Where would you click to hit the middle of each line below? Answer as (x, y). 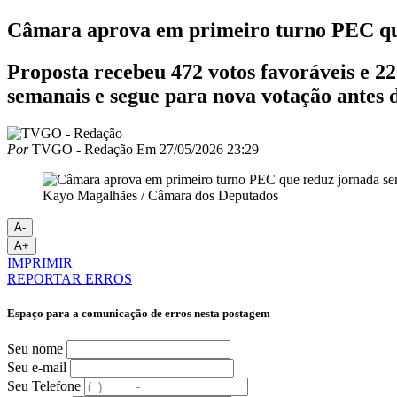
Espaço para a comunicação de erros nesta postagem (139, 313)
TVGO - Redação (81, 149)
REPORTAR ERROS (70, 278)
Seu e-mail (37, 368)
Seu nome (35, 349)
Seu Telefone (44, 386)
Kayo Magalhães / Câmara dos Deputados (160, 195)
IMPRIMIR (40, 262)
